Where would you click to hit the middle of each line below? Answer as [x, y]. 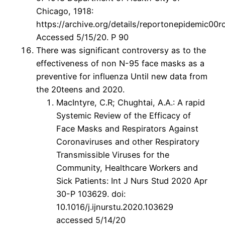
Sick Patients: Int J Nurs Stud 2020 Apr [132, 181]
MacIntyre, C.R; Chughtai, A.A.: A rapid [131, 103]
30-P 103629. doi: [91, 194]
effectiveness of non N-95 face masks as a [120, 64]
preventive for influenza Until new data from [122, 77]
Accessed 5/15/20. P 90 [82, 37]
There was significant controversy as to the [121, 50]
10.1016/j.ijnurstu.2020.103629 [115, 207]
